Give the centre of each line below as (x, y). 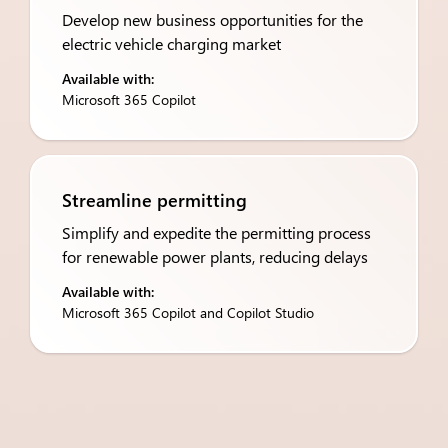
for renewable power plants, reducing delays (215, 256)
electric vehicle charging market (171, 43)
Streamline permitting (154, 200)
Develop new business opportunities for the (212, 19)
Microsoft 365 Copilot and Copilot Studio (188, 312)
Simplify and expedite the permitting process (216, 232)
